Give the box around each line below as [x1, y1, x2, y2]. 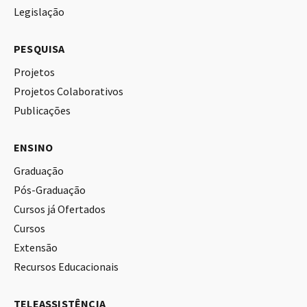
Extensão [14, 240, 58, 254]
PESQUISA [14, 41, 65, 56]
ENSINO [14, 140, 53, 154]
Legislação [14, 4, 64, 19]
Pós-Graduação [14, 182, 86, 197]
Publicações [14, 103, 71, 117]
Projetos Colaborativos [14, 84, 123, 98]
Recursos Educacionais [14, 259, 119, 273]
